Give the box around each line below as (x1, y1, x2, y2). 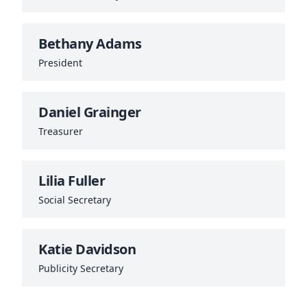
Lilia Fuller (38, 171, 105, 191)
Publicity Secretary (38, 262, 123, 275)
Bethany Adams (38, 34, 142, 53)
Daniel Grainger (38, 103, 141, 122)
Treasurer (38, 125, 83, 138)
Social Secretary (38, 193, 111, 207)
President (38, 56, 82, 70)
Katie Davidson (38, 240, 136, 259)
